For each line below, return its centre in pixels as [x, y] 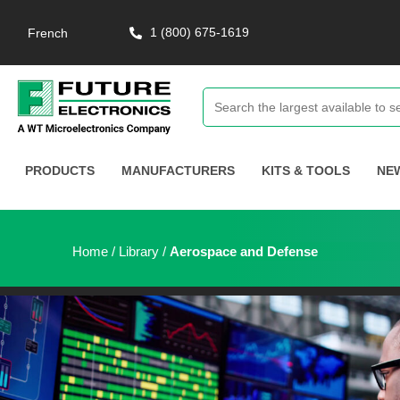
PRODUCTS [60, 170]
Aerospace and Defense [246, 251]
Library [139, 251]
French [48, 33]
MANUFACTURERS [179, 170]
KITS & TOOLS [306, 170]
